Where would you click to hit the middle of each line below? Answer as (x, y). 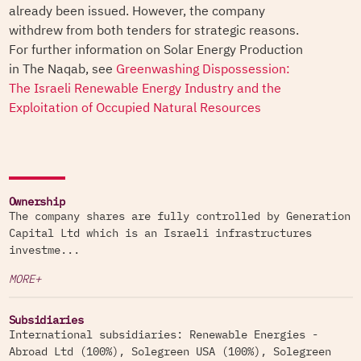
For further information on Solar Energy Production (156, 50)
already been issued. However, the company (137, 11)
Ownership (37, 202)
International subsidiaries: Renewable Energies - (163, 335)
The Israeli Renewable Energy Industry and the (145, 89)
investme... (44, 251)
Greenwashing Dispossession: (203, 69)
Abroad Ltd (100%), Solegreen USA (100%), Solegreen (170, 352)
